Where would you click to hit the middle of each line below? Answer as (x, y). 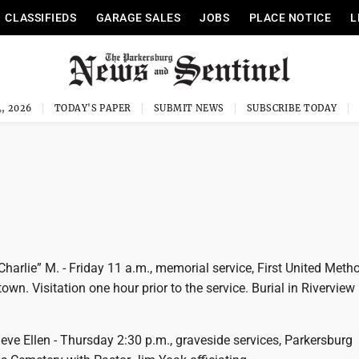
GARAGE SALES (138, 18)
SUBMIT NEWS (189, 108)
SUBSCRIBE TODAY (292, 108)
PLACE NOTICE (290, 18)
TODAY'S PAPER (93, 108)
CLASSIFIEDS (41, 18)
